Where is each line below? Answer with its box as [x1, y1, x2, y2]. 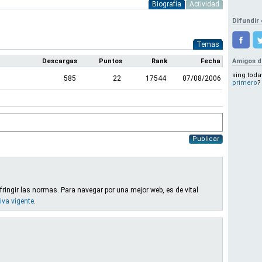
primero [232, 79, 257, 87]
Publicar [192, 135, 219, 143]
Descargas [42, 57, 77, 65]
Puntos [99, 57, 122, 65]
